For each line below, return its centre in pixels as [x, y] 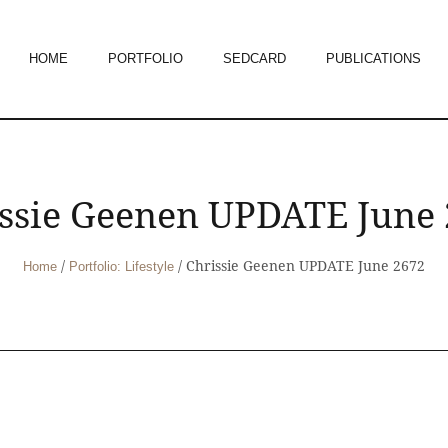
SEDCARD [254, 58]
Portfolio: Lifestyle [121, 266]
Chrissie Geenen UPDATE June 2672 [305, 266]
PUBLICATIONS [373, 58]
